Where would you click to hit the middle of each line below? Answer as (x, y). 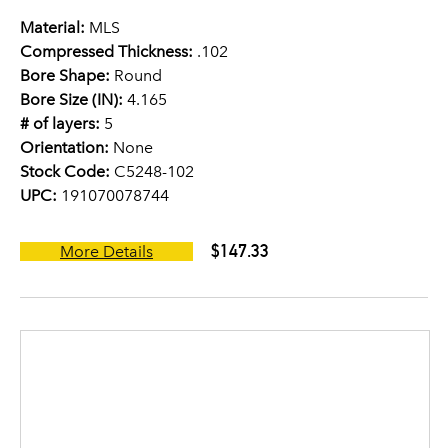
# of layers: (60, 123)
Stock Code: (65, 171)
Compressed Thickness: (106, 51)
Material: (52, 27)
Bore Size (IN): (71, 99)
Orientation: (64, 147)
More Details (106, 251)
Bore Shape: (65, 75)
